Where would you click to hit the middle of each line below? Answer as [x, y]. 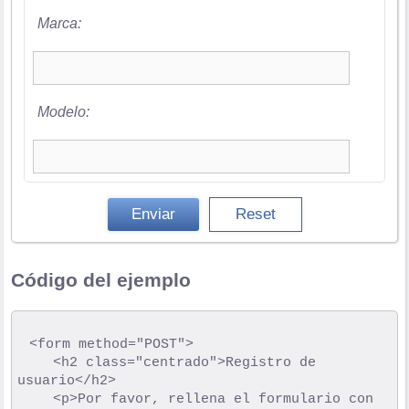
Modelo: [63, 112]
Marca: [59, 24]
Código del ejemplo [101, 280]
